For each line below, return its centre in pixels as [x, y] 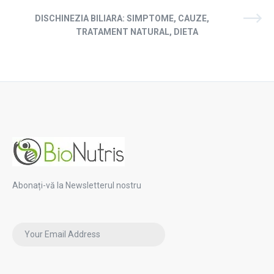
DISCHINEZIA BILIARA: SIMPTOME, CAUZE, [122, 18]
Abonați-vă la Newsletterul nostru [77, 185]
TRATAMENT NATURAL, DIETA [137, 31]
